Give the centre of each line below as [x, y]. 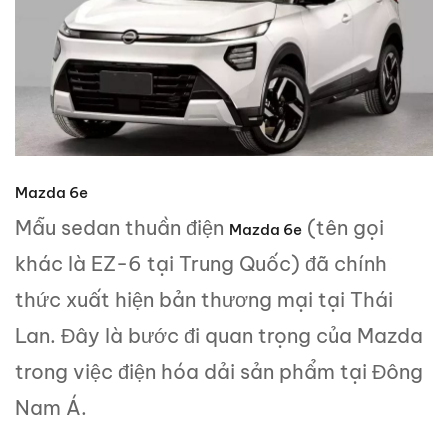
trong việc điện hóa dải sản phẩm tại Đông [219, 372]
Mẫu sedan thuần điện [122, 228]
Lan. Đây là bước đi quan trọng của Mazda [219, 336]
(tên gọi [343, 228]
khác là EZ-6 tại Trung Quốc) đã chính [201, 264]
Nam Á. [51, 408]
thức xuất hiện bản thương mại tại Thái [204, 300]
